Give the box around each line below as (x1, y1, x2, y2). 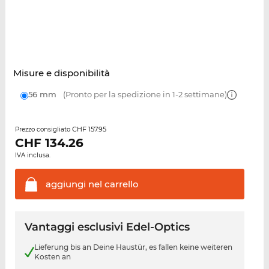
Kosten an (34, 252, 71, 262)
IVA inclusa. (14, 151, 50, 160)
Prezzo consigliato (14, 125, 72, 134)
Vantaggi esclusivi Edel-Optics (24, 220, 190, 234)
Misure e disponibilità (13, 67, 110, 79)
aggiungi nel (45, 178, 102, 190)
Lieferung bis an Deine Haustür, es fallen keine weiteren (34, 243, 232, 252)
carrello (101, 178, 139, 190)
